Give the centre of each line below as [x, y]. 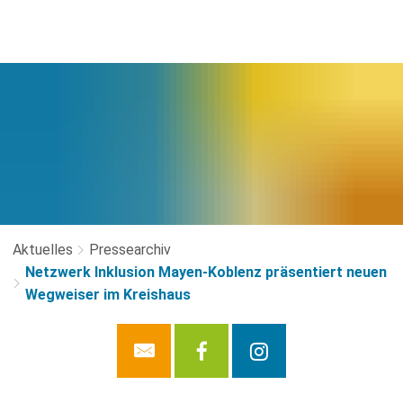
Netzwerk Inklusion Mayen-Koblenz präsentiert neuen [206, 272]
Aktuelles [43, 250]
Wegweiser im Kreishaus [108, 295]
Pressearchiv [130, 250]
